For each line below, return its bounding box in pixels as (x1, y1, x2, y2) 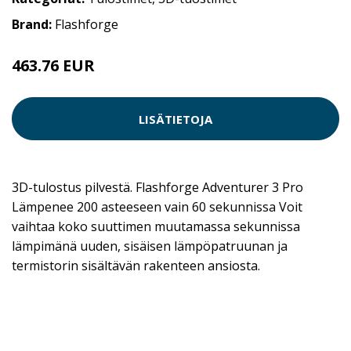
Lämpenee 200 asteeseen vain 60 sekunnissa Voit (12, 198, 302, 216)
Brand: (12, 16, 55, 34)
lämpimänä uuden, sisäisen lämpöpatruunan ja (12, 237, 288, 255)
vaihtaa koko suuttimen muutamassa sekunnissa (12, 218, 300, 236)
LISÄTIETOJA (139, 110, 212, 127)
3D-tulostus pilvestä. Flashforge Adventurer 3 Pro (12, 179, 303, 197)
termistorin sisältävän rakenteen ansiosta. (12, 257, 260, 275)
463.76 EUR (12, 55, 95, 77)
